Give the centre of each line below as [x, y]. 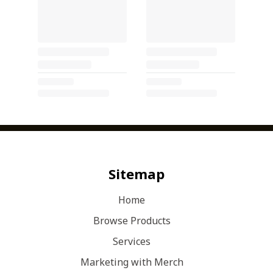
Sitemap [136, 173]
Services [132, 241]
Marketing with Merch [132, 262]
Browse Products [132, 220]
